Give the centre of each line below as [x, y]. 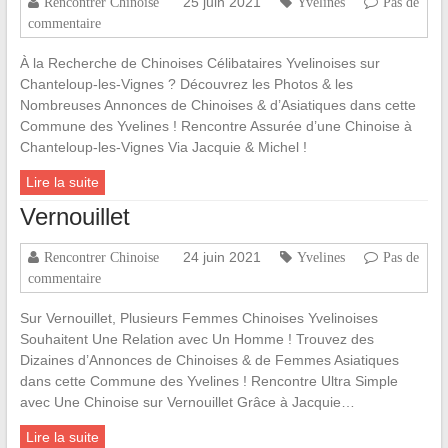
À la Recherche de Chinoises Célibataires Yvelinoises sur [199, 63]
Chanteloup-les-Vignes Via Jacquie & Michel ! [163, 147]
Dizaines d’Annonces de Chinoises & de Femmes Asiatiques [209, 360]
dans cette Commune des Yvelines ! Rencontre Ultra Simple [208, 381]
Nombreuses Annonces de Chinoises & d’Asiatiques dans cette [217, 105]
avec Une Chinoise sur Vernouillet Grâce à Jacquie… [187, 402]
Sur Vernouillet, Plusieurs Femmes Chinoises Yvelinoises [198, 318]
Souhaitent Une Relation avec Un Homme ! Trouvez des [196, 339]
